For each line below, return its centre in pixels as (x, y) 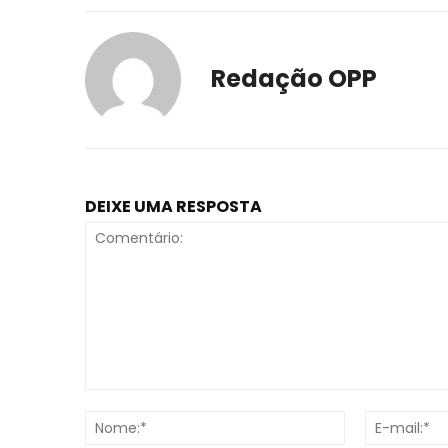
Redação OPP (294, 78)
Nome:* (369, 420)
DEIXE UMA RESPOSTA (173, 206)
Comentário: (128, 399)
